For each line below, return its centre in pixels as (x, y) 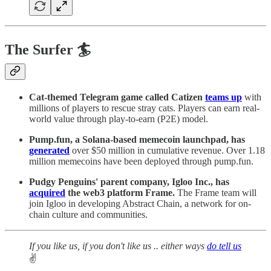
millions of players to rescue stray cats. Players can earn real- (144, 108)
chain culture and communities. (88, 215)
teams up (224, 97)
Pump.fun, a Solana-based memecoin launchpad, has (137, 140)
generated (49, 151)
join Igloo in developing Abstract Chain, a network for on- (140, 204)
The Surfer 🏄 (48, 50)
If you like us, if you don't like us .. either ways (118, 246)
